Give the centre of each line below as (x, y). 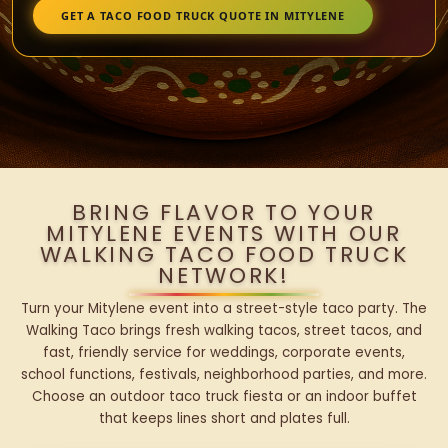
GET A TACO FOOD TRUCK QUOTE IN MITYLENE (203, 15)
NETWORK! (224, 276)
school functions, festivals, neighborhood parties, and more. (224, 375)
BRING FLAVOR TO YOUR (224, 213)
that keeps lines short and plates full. (224, 419)
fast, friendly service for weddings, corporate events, (224, 353)
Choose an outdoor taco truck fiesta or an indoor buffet (224, 397)
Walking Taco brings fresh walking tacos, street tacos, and (224, 331)
